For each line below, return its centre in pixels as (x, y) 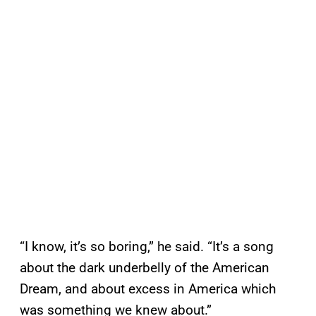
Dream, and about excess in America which (148, 289)
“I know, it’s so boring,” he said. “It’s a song (147, 247)
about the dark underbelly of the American (145, 268)
